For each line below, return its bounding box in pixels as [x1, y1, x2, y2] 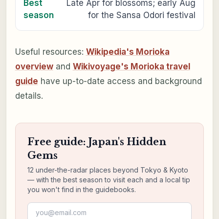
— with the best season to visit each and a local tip [27, 175, 190, 184]
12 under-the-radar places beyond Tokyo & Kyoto [27, 165, 188, 174]
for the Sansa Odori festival [88, 10, 196, 20]
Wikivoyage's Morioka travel [72, 61, 190, 71]
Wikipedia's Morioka [86, 46, 170, 57]
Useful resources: [15, 46, 86, 57]
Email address [26, 202, 78, 213]
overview [15, 61, 53, 71]
